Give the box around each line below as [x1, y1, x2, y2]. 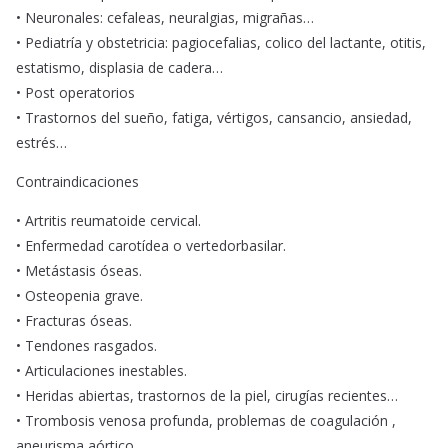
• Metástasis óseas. [16, 261, 142, 281]
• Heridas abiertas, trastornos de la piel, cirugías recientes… [16, 386, 398, 406]
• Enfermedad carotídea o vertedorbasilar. [16, 236, 286, 256]
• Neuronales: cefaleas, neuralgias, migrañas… [16, 8, 314, 28]
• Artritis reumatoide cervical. [16, 211, 201, 231]
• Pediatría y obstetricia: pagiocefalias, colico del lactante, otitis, [16, 33, 426, 53]
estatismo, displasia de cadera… [16, 58, 223, 78]
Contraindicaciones [16, 172, 139, 192]
